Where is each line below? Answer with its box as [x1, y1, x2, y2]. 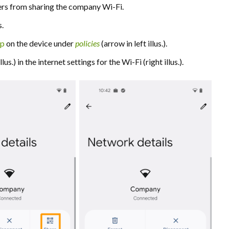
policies [75, 38, 100, 48]
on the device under [5, 38, 75, 48]
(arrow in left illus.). [101, 38, 167, 48]
